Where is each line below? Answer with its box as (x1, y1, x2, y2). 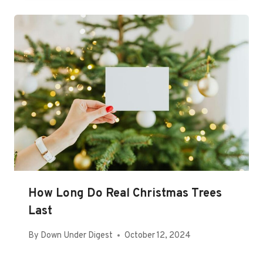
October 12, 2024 (124, 230, 191, 241)
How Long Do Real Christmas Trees (28, 186, 222, 202)
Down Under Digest (41, 230, 113, 241)
